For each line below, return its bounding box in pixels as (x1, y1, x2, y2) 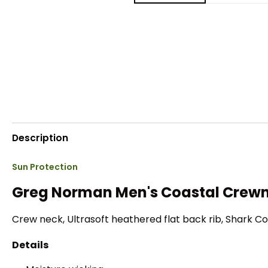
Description (12, 131, 68, 144)
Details (12, 237, 48, 252)
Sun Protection (12, 161, 78, 173)
